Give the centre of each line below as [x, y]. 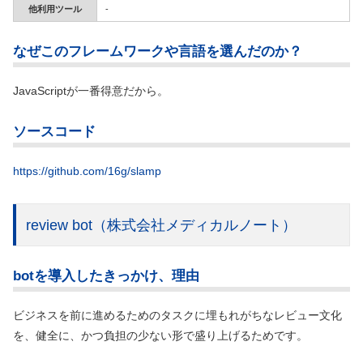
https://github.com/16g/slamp [87, 171]
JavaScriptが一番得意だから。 [91, 91]
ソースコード [54, 131]
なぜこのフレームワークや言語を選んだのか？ [158, 52]
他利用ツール [55, 9]
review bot [59, 225]
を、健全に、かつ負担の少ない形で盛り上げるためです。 [160, 336]
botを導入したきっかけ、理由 [106, 276]
